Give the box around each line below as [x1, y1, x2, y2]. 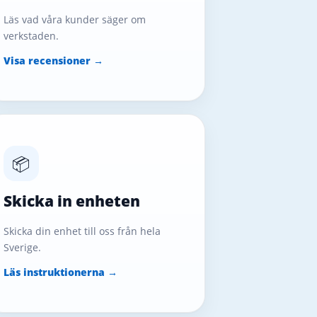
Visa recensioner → [3, 54, 103, 68]
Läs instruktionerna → [3, 265, 117, 279]
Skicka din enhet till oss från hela [3, 224, 161, 238]
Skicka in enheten [3, 191, 140, 212]
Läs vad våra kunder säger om [3, 13, 146, 27]
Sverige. [3, 241, 41, 255]
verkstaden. [3, 29, 59, 43]
